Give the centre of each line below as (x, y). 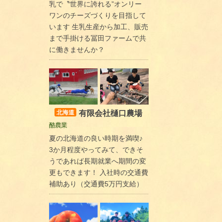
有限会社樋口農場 (111, 113)
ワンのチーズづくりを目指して (97, 15)
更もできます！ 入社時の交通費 (98, 173)
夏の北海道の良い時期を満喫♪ (96, 139)
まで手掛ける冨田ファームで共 (97, 38)
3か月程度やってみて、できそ (96, 150)
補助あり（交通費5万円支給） (96, 184)
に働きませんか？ (77, 49)
